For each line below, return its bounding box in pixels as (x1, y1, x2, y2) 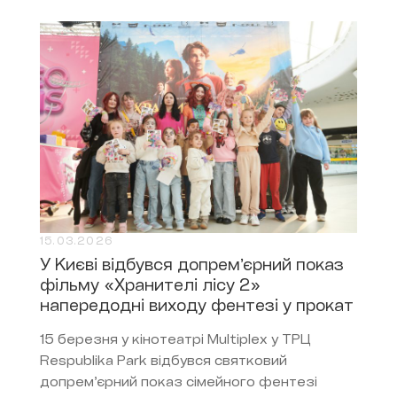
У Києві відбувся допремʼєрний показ (40, 257, 344, 275)
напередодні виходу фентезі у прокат (40, 298, 354, 315)
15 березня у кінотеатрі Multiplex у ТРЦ (40, 333, 311, 347)
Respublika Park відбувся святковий (40, 354, 287, 369)
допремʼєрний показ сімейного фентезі (40, 376, 317, 390)
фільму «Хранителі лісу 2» (40, 277, 261, 295)
